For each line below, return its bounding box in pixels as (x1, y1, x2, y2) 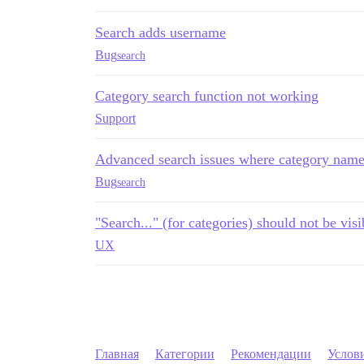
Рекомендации (231, 347, 311, 361)
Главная (95, 347, 139, 361)
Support (95, 111, 136, 125)
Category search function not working (95, 88, 318, 104)
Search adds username (95, 24, 226, 41)
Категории (155, 347, 214, 361)
